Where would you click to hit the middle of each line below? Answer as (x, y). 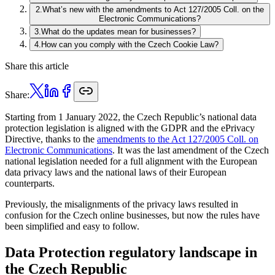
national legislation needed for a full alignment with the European (131, 161)
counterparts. (30, 183)
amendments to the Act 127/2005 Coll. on (178, 139)
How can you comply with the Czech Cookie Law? (130, 44)
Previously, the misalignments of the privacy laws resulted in (122, 204)
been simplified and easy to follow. (72, 226)
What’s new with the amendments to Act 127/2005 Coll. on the (153, 9)
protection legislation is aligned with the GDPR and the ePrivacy (130, 128)
